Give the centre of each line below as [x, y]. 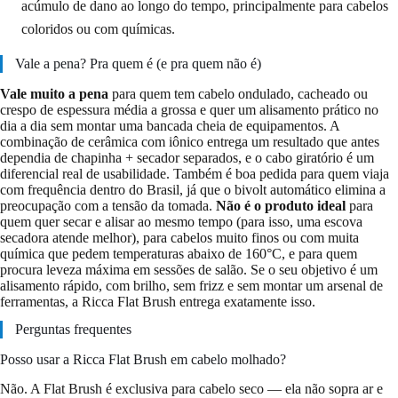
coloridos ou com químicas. [98, 28]
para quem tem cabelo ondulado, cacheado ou [238, 93]
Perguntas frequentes [73, 330]
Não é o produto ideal [281, 205]
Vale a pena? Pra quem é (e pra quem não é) [138, 63]
